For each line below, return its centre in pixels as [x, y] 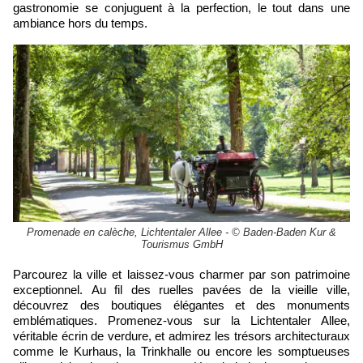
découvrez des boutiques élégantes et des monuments [181, 305]
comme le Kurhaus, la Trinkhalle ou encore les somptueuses [181, 352]
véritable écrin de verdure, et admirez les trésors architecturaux [181, 336]
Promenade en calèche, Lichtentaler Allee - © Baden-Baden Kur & [181, 233]
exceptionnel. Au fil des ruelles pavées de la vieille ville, [181, 290]
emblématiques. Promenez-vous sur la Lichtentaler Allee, [181, 321]
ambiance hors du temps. [80, 23]
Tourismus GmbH [181, 245]
